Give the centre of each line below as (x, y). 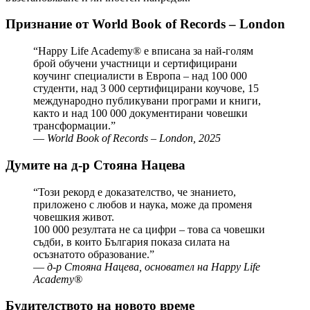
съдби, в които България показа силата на (131, 241)
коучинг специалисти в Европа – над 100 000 (140, 76)
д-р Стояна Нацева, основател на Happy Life (154, 266)
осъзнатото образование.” (94, 254)
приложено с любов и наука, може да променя (143, 204)
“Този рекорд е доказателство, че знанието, (135, 192)
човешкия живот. (74, 217)
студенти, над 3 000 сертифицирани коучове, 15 (146, 89)
